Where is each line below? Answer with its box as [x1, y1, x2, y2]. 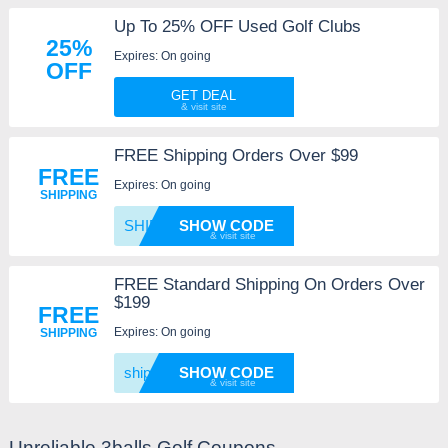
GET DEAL [171, 87, 237, 103]
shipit [123, 363, 158, 381]
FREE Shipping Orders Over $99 [113, 145, 358, 165]
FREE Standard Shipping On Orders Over [113, 274, 425, 294]
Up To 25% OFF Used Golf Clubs [113, 16, 361, 36]
